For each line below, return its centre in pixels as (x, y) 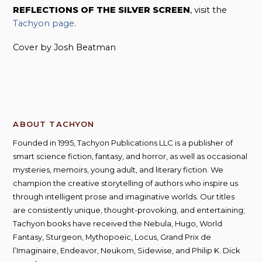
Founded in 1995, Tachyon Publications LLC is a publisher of (123, 143)
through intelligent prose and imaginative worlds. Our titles (124, 197)
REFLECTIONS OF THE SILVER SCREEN (102, 10)
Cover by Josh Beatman (65, 48)
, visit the (209, 10)
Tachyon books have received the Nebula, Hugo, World (118, 224)
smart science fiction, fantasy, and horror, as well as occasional (130, 156)
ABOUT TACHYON (54, 124)
